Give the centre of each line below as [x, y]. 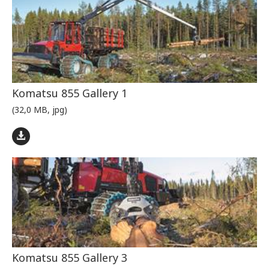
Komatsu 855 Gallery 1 [70, 93]
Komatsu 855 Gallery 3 [70, 258]
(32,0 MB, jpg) [40, 110]
